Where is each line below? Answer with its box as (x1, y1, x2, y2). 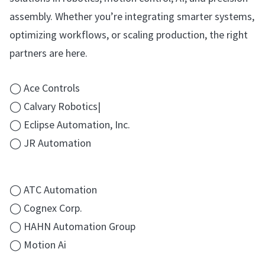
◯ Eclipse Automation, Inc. (9, 117, 130, 131)
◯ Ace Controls (9, 80, 80, 95)
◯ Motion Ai (9, 237, 66, 251)
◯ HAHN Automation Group (9, 219, 135, 233)
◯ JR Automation (9, 135, 91, 150)
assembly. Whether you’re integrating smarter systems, (9, 9, 254, 24)
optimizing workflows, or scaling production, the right (9, 28, 248, 42)
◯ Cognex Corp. (9, 201, 82, 215)
